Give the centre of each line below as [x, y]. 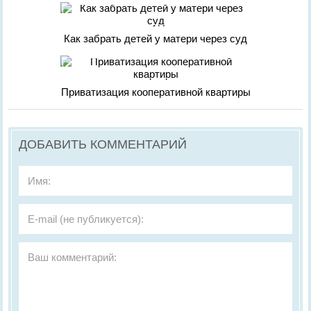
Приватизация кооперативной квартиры [155, 92]
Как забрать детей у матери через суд [155, 39]
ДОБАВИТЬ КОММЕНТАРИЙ [103, 144]
